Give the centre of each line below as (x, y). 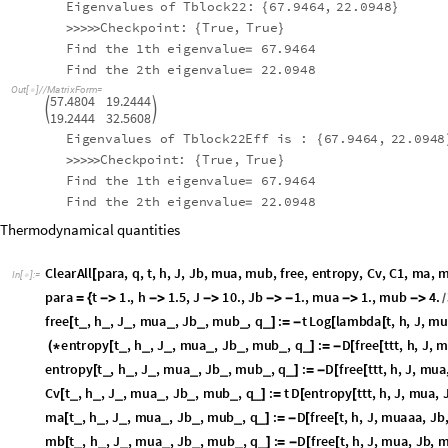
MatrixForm (71, 109)
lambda (357, 328)
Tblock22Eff (227, 158)
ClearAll (68, 280)
